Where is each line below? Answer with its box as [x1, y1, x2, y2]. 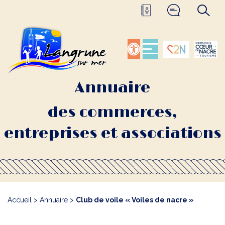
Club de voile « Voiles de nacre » [76, 196, 194, 204]
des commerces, [48, 103, 177, 122]
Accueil [8, 196, 32, 204]
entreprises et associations [4, 125, 221, 143]
